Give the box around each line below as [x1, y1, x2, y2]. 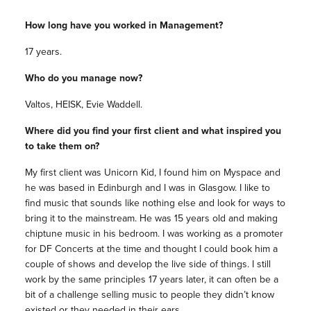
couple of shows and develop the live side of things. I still [24, 256, 271, 271]
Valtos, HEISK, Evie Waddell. [24, 96, 142, 112]
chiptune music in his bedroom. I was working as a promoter [24, 226, 283, 241]
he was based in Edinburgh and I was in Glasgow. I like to [24, 180, 270, 195]
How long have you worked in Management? [24, 17, 223, 33]
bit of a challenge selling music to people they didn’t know [24, 287, 274, 302]
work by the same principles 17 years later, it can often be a [24, 271, 278, 287]
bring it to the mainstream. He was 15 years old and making [24, 210, 278, 226]
